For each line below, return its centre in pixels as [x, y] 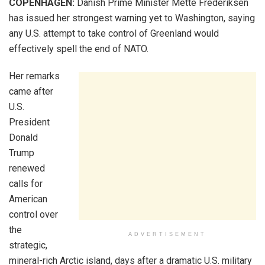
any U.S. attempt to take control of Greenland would [114, 33]
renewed [27, 168]
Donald [23, 138]
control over [33, 214]
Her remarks [34, 76]
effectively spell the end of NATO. [79, 49]
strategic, [28, 245]
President [29, 122]
